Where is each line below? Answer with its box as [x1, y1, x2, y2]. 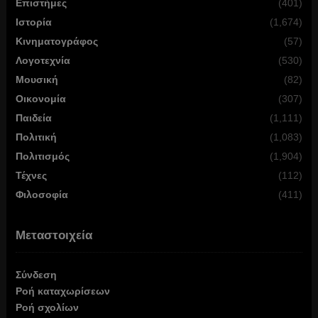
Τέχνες [15, 170, 47, 182]
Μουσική [15, 74, 58, 86]
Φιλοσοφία [15, 189, 68, 201]
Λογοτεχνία [15, 55, 70, 67]
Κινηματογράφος [15, 35, 98, 48]
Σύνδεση [15, 269, 57, 281]
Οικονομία [15, 93, 66, 105]
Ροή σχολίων [15, 302, 79, 314]
